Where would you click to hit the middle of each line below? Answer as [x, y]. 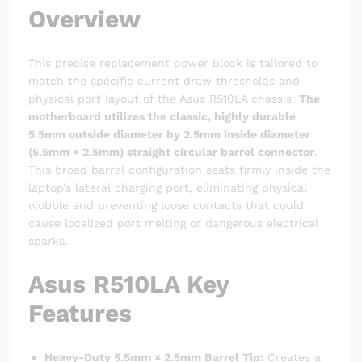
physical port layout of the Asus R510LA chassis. [164, 99]
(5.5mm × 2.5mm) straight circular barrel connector [171, 152]
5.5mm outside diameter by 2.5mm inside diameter [169, 135]
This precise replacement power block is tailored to [173, 63]
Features [80, 313]
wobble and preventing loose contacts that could [166, 206]
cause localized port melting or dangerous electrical [173, 223]
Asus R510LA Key [128, 284]
